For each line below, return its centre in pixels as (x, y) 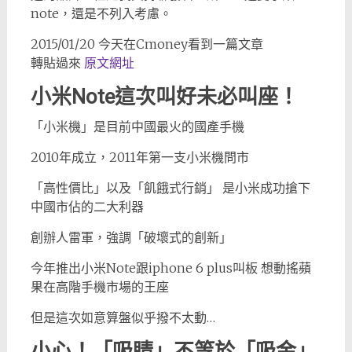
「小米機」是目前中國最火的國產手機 (137, 126)
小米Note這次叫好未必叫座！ (164, 97)
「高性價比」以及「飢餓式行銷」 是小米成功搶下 (170, 188)
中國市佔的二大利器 (87, 207)
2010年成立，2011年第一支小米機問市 (139, 157)
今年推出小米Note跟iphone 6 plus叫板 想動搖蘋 (170, 268)
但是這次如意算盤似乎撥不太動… (123, 317)
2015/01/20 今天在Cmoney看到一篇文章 (147, 44)
